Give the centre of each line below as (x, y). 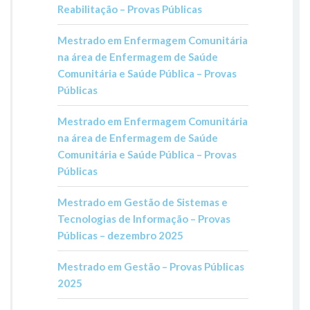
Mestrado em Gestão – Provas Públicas (151, 266)
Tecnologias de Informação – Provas (144, 218)
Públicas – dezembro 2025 (120, 235)
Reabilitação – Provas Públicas (129, 9)
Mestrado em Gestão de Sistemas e (142, 202)
